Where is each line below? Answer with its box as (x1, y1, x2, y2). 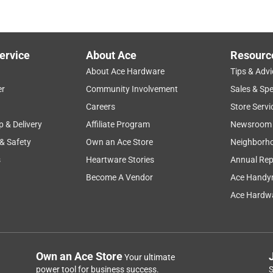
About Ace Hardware (86, 66, 165, 76)
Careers (86, 101, 116, 112)
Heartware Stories (86, 154, 155, 165)
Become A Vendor (86, 172, 154, 182)
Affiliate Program (86, 119, 151, 129)
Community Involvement (86, 83, 179, 94)
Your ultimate (122, 252, 175, 262)
